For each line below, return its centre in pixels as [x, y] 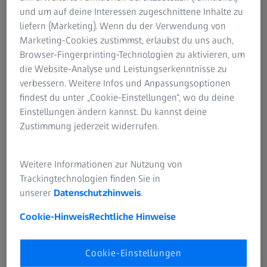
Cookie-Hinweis [55, 216]
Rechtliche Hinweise [133, 216]
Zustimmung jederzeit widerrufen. [90, 126]
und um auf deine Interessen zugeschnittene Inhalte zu [132, 11]
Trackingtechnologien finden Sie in [90, 178]
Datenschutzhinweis [97, 193]
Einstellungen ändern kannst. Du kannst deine [114, 111]
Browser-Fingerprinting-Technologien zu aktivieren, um [133, 54]
